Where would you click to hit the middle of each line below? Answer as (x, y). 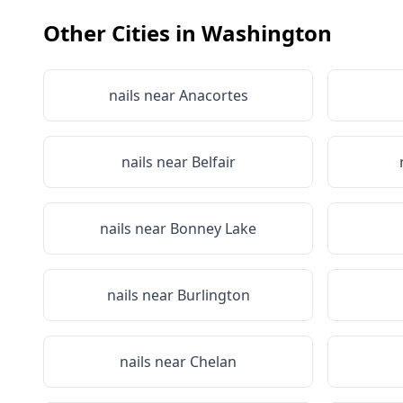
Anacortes (213, 95)
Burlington (213, 295)
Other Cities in (122, 33)
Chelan (213, 362)
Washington (267, 33)
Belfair (213, 162)
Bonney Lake (213, 228)
